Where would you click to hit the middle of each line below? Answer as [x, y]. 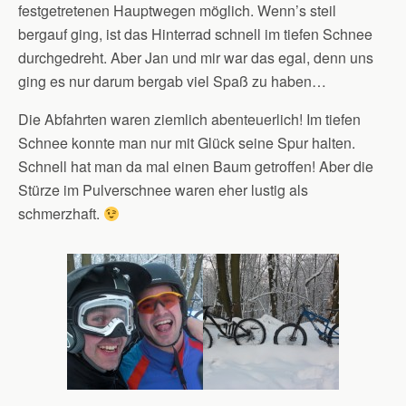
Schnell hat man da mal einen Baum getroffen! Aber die [196, 166]
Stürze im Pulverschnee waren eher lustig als [163, 190]
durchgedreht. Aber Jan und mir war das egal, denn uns [196, 58]
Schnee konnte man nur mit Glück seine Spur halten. [187, 143]
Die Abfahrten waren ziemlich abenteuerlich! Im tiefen [189, 119]
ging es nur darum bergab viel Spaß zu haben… [172, 81]
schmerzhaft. [61, 213]
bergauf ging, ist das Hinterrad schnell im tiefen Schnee [195, 34]
